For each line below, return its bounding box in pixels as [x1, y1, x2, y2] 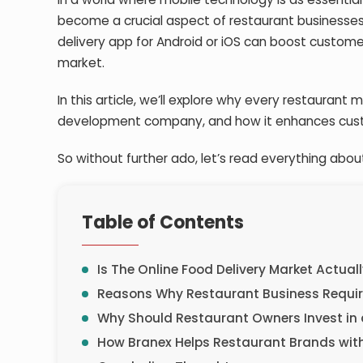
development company [58, 112, 203, 130]
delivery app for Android [58, 32, 203, 50]
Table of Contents [82, 209, 245, 235]
